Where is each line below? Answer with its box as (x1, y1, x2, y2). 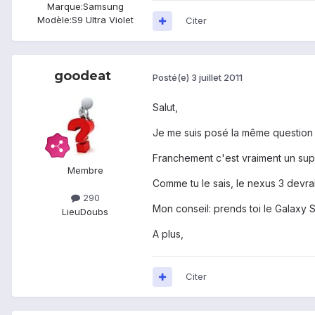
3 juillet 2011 (191, 71, 243, 83)
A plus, (153, 228, 184, 240)
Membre (67, 165, 103, 176)
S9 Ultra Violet (71, 14, 134, 26)
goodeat (53, 68, 111, 84)
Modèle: (37, 14, 72, 26)
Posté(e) (153, 71, 191, 83)
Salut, (153, 101, 178, 114)
